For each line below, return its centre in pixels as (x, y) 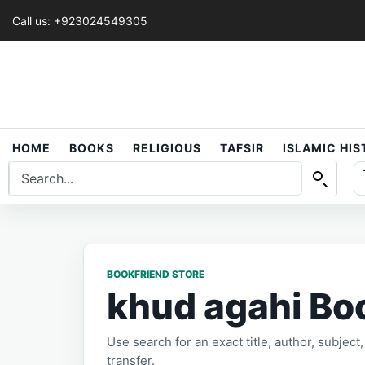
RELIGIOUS (167, 148)
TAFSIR (242, 148)
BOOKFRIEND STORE (156, 275)
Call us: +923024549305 (80, 20)
